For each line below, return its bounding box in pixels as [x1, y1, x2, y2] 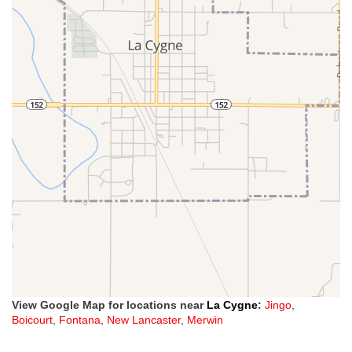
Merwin [187, 313, 223, 327]
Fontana [59, 313, 101, 327]
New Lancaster [107, 313, 181, 327]
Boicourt [12, 313, 53, 327]
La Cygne [207, 299, 258, 312]
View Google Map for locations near [12, 299, 207, 312]
